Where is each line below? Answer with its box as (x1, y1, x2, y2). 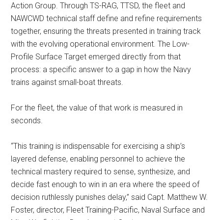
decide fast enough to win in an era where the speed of (11, 180, 200, 189)
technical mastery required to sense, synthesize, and (11, 167, 191, 176)
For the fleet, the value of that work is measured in (11, 103, 183, 112)
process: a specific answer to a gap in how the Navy (11, 65, 192, 74)
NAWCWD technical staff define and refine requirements (11, 14, 202, 23)
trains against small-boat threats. (11, 78, 124, 87)
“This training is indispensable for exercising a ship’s (11, 141, 186, 151)
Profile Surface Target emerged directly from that (11, 52, 181, 61)
